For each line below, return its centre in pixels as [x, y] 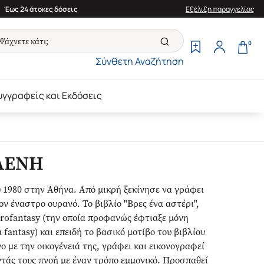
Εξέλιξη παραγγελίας [220, 9]
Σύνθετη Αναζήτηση [140, 61]
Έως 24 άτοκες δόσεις [41, 9]
